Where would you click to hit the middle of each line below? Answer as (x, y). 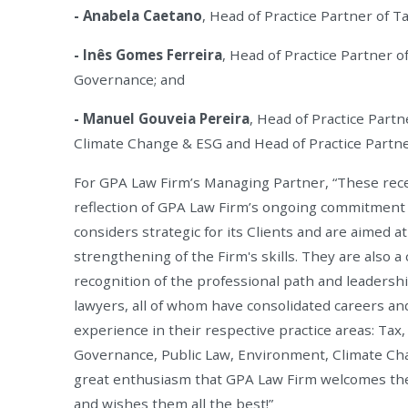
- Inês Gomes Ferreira (148, 54)
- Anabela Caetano (138, 15)
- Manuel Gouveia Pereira (161, 118)
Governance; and (129, 79)
